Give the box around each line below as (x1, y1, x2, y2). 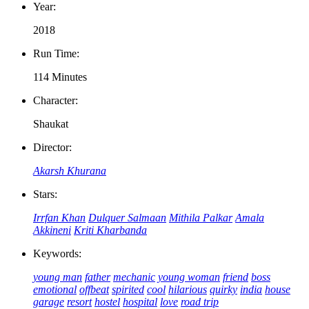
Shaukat (33, 118, 68, 130)
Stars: (33, 188, 57, 201)
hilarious (168, 283, 207, 296)
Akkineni (33, 224, 71, 237)
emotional (33, 283, 77, 296)
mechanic (113, 271, 155, 283)
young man (33, 271, 82, 283)
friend (223, 271, 248, 283)
